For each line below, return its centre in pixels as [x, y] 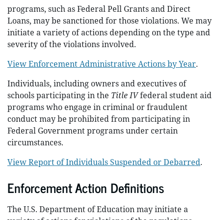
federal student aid [175, 95]
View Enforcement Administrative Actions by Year [102, 64]
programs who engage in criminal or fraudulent [97, 107]
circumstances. [35, 142]
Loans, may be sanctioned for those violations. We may [110, 21]
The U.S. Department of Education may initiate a [98, 209]
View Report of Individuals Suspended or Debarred [104, 162]
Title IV [124, 95]
